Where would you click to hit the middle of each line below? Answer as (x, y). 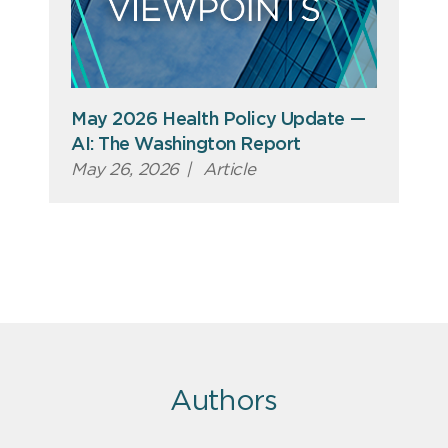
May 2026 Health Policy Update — (218, 120)
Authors (224, 402)
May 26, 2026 (125, 170)
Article (227, 170)
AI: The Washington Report (186, 145)
